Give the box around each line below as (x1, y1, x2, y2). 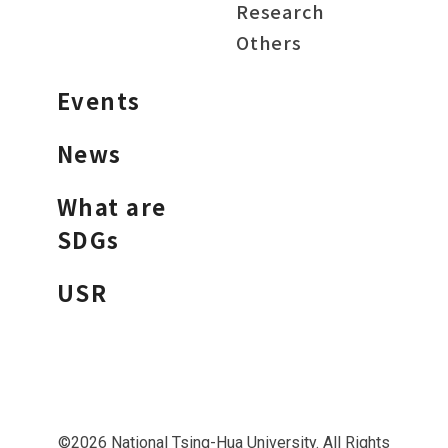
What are (56, 190, 167, 222)
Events (56, 84, 141, 116)
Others (236, 29, 302, 55)
